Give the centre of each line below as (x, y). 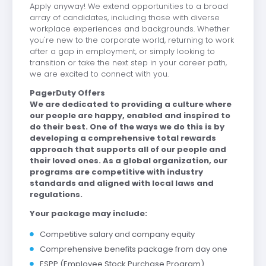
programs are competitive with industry (116, 172)
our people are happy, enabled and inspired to (130, 115)
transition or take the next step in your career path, (128, 62)
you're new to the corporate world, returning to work (132, 40)
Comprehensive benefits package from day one (133, 249)
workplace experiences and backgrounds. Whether (129, 28)
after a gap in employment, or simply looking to (122, 51)
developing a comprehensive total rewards (123, 138)
